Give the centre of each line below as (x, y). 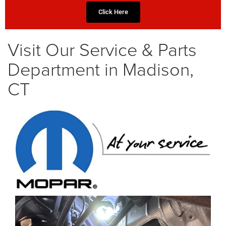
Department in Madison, (101, 69)
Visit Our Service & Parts (102, 49)
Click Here (113, 12)
